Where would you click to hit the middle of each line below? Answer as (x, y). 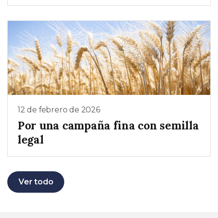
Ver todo (36, 182)
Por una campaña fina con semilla (108, 125)
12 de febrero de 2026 (59, 110)
